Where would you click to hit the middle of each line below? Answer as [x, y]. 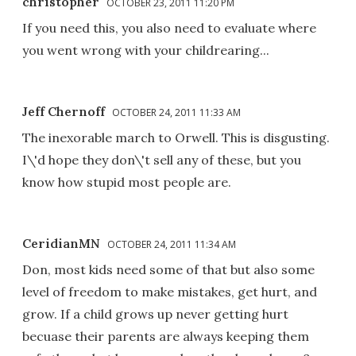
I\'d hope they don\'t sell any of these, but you [162, 159]
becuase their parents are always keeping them [166, 336]
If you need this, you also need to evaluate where [169, 27]
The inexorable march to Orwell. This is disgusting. [176, 137]
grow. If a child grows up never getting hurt [155, 313]
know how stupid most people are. [127, 182]
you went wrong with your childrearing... [146, 50]
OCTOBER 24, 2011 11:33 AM [176, 112]
